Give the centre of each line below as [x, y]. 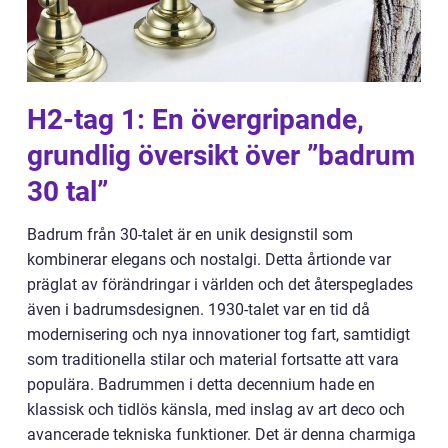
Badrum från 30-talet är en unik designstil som [190, 234]
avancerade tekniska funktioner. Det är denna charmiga [221, 434]
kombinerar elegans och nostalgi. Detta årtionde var [209, 259]
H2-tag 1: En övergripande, [195, 119]
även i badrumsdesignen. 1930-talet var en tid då [198, 309]
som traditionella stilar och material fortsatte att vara [213, 359]
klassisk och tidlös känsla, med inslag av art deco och [216, 409]
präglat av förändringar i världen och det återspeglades [220, 284]
